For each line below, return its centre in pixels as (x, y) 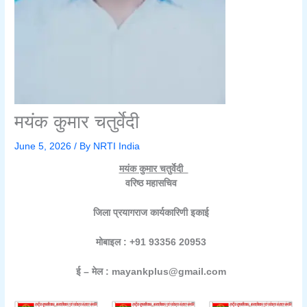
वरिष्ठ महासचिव (153, 184)
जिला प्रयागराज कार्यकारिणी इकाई (153, 213)
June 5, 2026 (45, 146)
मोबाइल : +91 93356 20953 (153, 242)
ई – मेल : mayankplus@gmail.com (153, 271)
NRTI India (117, 146)
